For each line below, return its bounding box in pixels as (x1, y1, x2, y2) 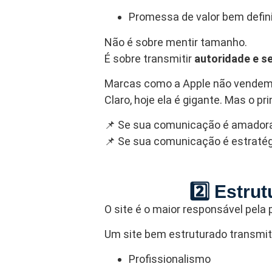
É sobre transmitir (104, 52, 194, 65)
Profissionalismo (129, 253, 211, 266)
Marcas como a (104, 76, 183, 90)
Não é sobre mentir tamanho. (104, 35, 247, 49)
